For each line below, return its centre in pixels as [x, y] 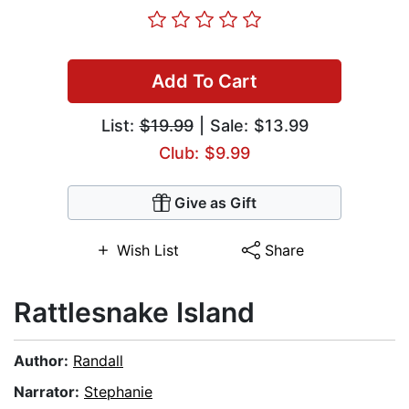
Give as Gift [215, 203]
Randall [98, 361]
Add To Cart [204, 82]
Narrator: [49, 392]
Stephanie [118, 392]
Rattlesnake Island [134, 313]
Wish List [147, 251]
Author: [43, 361]
